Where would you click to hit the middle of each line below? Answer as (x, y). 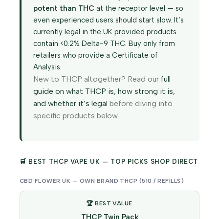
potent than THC (64, 9)
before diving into (140, 104)
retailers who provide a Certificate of (96, 55)
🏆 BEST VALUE (109, 204)
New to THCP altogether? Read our (97, 79)
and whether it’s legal (70, 104)
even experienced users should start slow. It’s (109, 20)
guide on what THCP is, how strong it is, (104, 91)
